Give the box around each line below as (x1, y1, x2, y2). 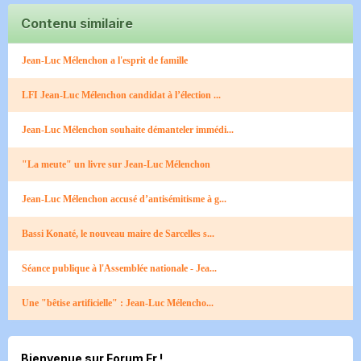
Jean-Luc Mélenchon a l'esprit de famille (22, 55, 188, 67)
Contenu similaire (21, 15, 133, 32)
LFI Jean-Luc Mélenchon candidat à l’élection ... (22, 89, 221, 102)
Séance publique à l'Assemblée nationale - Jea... (22, 263, 217, 275)
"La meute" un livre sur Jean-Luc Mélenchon (22, 159, 210, 171)
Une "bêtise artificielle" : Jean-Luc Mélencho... (22, 297, 214, 309)
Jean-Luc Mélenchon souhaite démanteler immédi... (22, 124, 234, 136)
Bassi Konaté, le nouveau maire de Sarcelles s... (22, 228, 214, 240)
